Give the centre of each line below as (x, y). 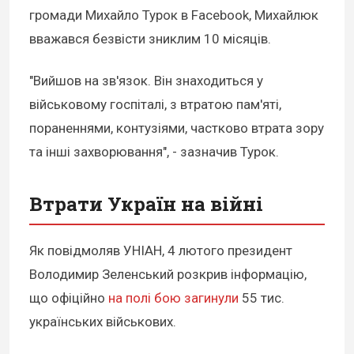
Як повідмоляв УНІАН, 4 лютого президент (161, 250)
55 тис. (262, 298)
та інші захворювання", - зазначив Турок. (154, 151)
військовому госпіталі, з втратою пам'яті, (155, 104)
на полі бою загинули (173, 298)
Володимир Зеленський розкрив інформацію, (168, 274)
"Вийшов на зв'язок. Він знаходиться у (146, 80)
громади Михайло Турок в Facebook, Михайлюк (174, 15)
